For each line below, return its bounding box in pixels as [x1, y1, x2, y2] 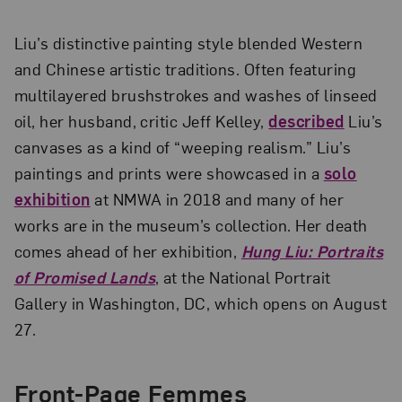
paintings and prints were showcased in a [13, 162, 324, 183]
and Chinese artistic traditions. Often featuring [13, 57, 357, 79]
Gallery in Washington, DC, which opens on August [13, 292, 388, 313]
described [268, 109, 345, 131]
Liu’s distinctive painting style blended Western [13, 31, 363, 53]
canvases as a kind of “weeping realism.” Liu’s [13, 135, 352, 157]
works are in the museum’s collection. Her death [13, 214, 368, 235]
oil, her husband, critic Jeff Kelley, [13, 109, 269, 131]
